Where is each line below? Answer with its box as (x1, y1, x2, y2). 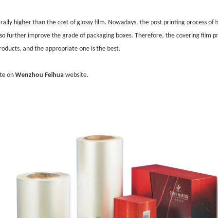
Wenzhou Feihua (15, 71, 64, 79)
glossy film (77, 18, 105, 26)
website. (64, 71, 89, 79)
